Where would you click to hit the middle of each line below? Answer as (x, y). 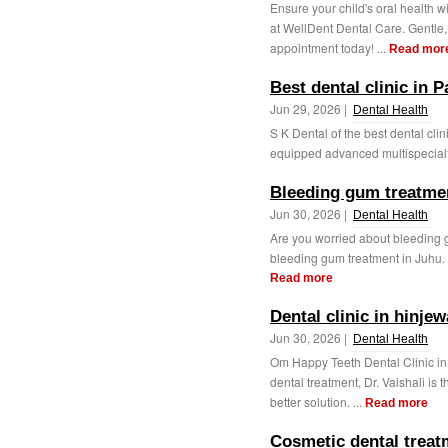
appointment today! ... (329, 47)
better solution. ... (317, 401)
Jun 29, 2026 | (310, 108)
